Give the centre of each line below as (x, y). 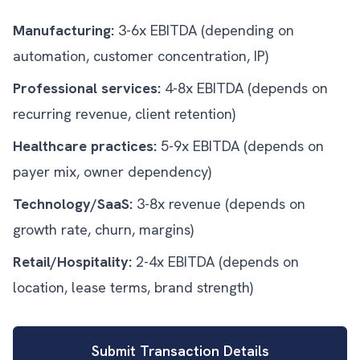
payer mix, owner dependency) (112, 172)
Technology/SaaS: (73, 204)
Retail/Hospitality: (72, 262)
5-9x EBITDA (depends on (240, 146)
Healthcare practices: (85, 146)
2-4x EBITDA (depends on (215, 262)
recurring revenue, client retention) (124, 114)
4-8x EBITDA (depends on (244, 88)
